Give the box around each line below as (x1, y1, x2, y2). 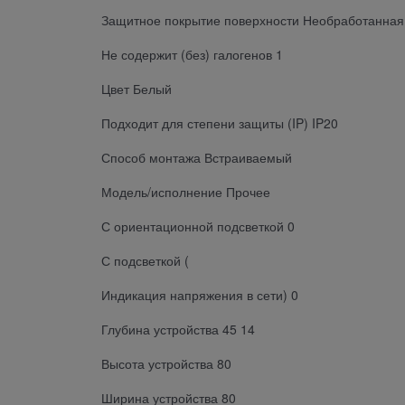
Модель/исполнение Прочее (101, 182, 270, 201)
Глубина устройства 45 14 (101, 319, 255, 338)
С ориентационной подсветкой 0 (101, 216, 295, 235)
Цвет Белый (101, 79, 172, 98)
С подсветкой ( (101, 250, 189, 269)
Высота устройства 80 (101, 353, 231, 372)
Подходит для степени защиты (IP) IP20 (101, 113, 338, 132)
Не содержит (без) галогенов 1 (101, 44, 283, 63)
